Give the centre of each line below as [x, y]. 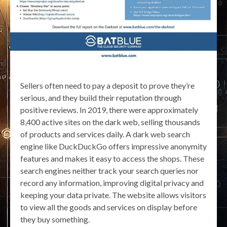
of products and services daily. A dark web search [105, 134]
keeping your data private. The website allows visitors [113, 195]
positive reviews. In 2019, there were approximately [109, 109]
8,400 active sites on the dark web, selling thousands [110, 122]
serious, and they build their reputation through [101, 97]
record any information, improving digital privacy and [112, 182]
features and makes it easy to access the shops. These [112, 158]
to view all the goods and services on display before [109, 207]
